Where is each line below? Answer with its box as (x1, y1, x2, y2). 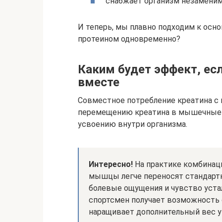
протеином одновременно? (78, 34, 180, 44)
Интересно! (89, 159, 133, 169)
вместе (78, 75, 119, 89)
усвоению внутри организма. (78, 119, 187, 129)
